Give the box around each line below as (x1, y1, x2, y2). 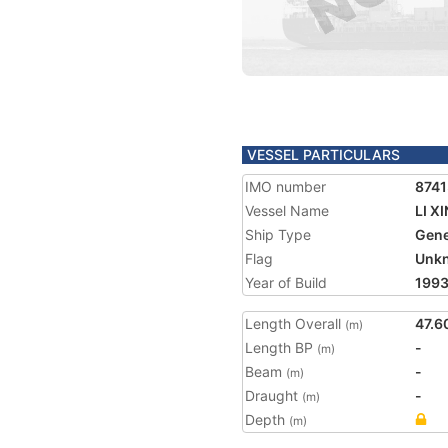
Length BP (245, 339, 317, 356)
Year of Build (245, 274, 327, 291)
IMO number (245, 178, 326, 195)
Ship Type (245, 226, 311, 243)
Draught (245, 387, 302, 404)
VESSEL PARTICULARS (247, 146, 400, 163)
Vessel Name (245, 202, 329, 219)
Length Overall (245, 315, 345, 332)
